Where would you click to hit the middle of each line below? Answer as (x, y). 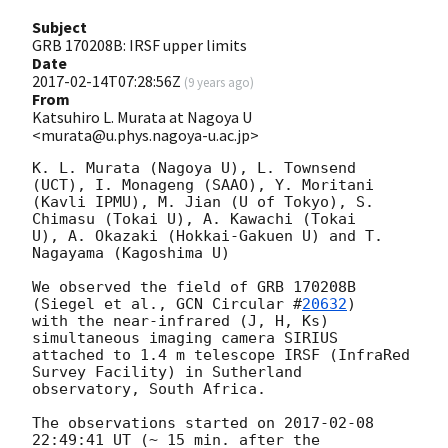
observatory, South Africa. (149, 388)
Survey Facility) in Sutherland (167, 371)
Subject (59, 26)
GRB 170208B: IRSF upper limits (139, 44)
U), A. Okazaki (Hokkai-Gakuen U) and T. (207, 235)
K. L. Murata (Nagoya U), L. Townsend (194, 167)
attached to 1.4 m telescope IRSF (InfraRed (221, 354)
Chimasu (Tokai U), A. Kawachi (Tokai (194, 218)
